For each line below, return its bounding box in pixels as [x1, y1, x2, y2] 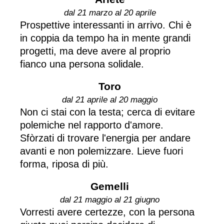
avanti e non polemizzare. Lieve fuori [20, 145, 183, 156]
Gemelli [90, 180, 129, 192]
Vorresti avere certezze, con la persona [20, 206, 194, 217]
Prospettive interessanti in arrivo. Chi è [20, 19, 191, 30]
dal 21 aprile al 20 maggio [62, 94, 157, 104]
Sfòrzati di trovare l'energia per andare [20, 132, 190, 143]
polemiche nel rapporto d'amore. [20, 119, 163, 130]
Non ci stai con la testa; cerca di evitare [20, 106, 195, 117]
